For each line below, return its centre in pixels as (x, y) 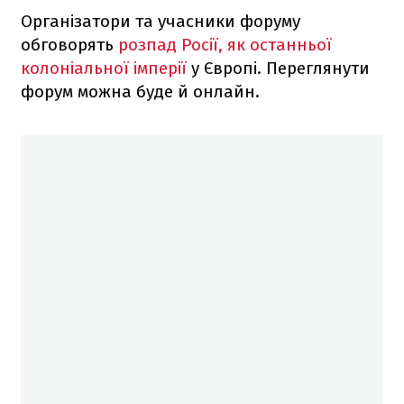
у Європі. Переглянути (280, 68)
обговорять (69, 44)
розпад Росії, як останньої (225, 44)
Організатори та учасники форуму (161, 21)
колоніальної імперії (106, 68)
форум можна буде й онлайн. (140, 91)
